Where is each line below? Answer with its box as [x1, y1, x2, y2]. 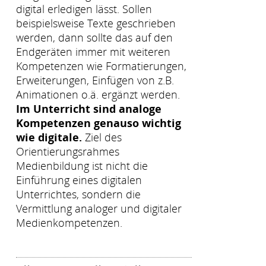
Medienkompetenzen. [16, 216, 122, 230]
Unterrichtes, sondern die [16, 187, 141, 202]
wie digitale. [16, 130, 82, 145]
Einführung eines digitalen [16, 173, 142, 188]
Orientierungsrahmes [16, 144, 119, 159]
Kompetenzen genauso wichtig [16, 116, 181, 131]
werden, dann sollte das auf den [16, 30, 173, 45]
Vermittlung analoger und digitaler [16, 201, 182, 216]
